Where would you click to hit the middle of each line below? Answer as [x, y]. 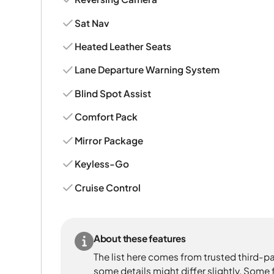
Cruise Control [108, 187]
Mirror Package [109, 140]
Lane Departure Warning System [147, 70]
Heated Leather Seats [123, 46]
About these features [139, 239]
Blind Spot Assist [113, 93]
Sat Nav [92, 23]
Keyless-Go [102, 164]
